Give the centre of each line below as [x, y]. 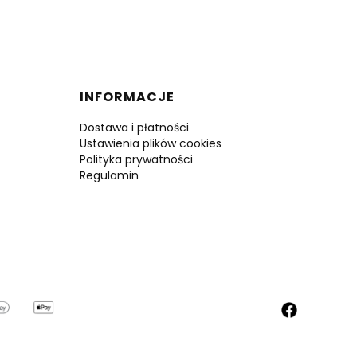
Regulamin [109, 176]
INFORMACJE [127, 97]
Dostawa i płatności [134, 128]
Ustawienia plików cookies [151, 144]
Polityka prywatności [136, 160]
